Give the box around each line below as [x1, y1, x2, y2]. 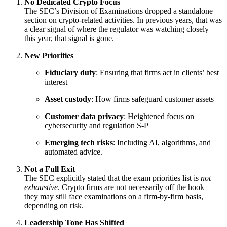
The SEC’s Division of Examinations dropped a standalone [24, 7, 213, 16]
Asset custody [45, 95, 91, 104]
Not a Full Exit [24, 165, 75, 174]
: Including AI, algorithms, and [113, 138, 211, 147]
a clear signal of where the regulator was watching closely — [24, 25, 219, 34]
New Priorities [24, 51, 73, 60]
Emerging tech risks [45, 138, 113, 147]
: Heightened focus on [124, 112, 194, 121]
